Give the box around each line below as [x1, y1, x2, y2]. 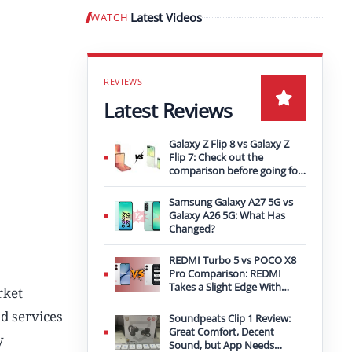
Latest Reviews [104, 96, 232, 123]
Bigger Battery [169, 293, 235, 307]
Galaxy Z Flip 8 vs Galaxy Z [169, 137, 289, 151]
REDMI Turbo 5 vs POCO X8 [169, 253, 296, 267]
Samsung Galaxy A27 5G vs [169, 195, 293, 209]
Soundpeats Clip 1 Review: [169, 311, 291, 325]
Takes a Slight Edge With [169, 280, 281, 294]
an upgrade [169, 177, 222, 191]
